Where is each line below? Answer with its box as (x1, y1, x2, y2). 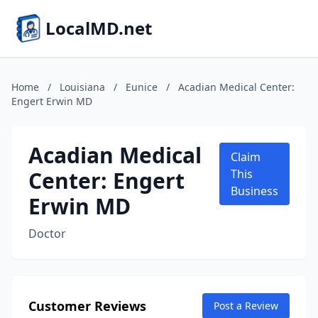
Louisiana (60, 80, 105, 94)
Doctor (28, 226, 66, 241)
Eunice (126, 80, 158, 94)
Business (231, 183, 278, 199)
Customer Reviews (28, 297, 146, 314)
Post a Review (214, 299, 278, 312)
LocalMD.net (45, 16, 152, 40)
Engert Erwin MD (11, 94, 92, 108)
